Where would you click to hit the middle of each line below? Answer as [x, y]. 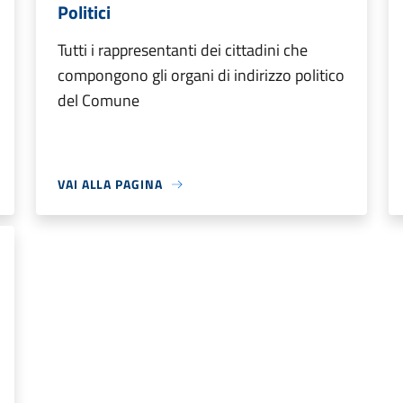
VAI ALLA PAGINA [110, 184]
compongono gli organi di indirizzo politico [201, 75]
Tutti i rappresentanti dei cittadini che [183, 50]
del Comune [99, 100]
